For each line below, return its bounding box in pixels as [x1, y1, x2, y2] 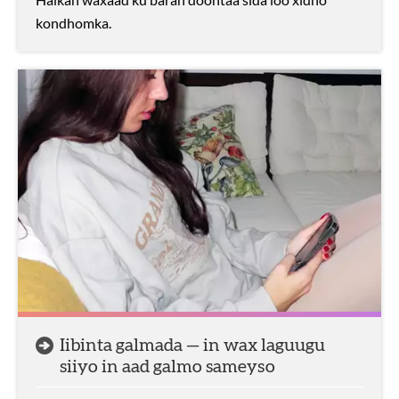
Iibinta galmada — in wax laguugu [60, 337, 325, 354]
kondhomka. [36, 14, 111, 31]
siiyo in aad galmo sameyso [60, 358, 275, 376]
